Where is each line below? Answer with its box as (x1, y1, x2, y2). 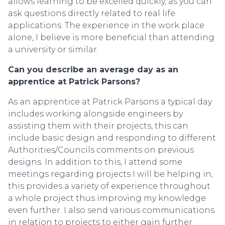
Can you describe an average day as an (8, 65, 178, 75)
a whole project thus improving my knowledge (8, 193, 206, 203)
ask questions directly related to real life (8, 9, 175, 19)
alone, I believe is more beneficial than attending (8, 33, 214, 43)
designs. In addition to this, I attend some (8, 157, 182, 167)
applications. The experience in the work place (8, 21, 204, 31)
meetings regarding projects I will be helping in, (8, 169, 213, 179)
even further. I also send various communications (8, 205, 214, 215)
